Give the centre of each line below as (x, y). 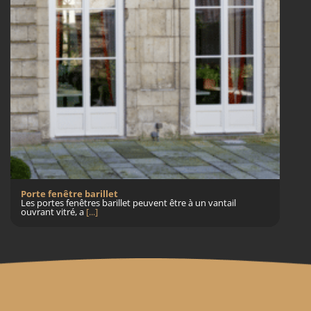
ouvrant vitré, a (53, 212)
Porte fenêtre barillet (69, 194)
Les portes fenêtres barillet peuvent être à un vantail (128, 203)
